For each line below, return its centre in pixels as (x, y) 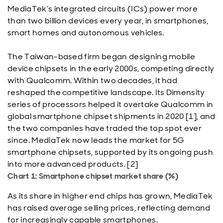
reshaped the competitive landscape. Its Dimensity (106, 92)
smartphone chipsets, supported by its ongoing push (111, 152)
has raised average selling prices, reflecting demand (109, 208)
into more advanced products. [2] (73, 164)
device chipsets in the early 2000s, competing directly (111, 68)
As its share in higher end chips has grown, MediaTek (110, 196)
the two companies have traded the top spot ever (105, 128)
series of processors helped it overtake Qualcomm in (111, 104)
